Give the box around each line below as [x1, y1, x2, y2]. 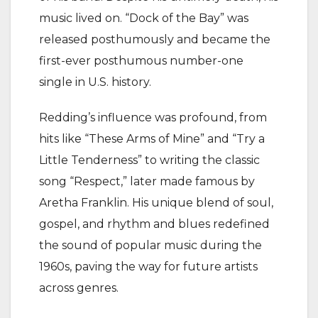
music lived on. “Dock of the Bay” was [39, 11, 248, 25]
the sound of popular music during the [39, 238, 262, 252]
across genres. [39, 281, 119, 295]
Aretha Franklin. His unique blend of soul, [39, 196, 273, 209]
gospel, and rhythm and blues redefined [39, 217, 270, 231]
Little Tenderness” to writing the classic [39, 153, 260, 167]
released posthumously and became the [39, 33, 270, 46]
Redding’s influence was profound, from [39, 111, 267, 124]
